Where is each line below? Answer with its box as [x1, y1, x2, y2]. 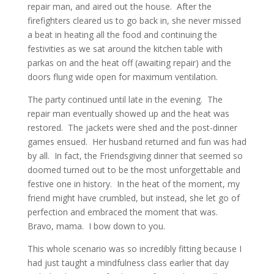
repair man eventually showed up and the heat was [27, 108, 229, 120]
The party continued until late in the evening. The [27, 94, 223, 106]
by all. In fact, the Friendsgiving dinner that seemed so [27, 150, 243, 162]
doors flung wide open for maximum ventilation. [27, 71, 218, 83]
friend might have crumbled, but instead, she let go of [27, 192, 240, 204]
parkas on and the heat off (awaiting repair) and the [27, 57, 231, 69]
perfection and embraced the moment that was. [27, 206, 220, 218]
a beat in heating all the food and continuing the [27, 29, 217, 41]
